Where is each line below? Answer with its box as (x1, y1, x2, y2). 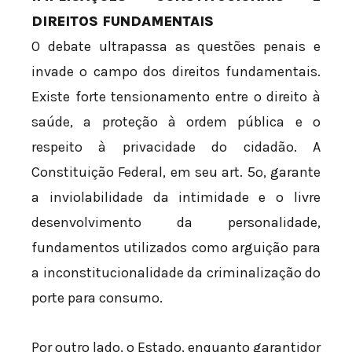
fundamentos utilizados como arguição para (31, 238, 321, 256)
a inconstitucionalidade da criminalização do (31, 263, 321, 281)
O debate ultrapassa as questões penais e (31, 37, 321, 55)
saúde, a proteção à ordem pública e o (31, 112, 321, 130)
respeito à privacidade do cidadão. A (31, 137, 321, 156)
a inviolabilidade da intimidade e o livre (31, 188, 321, 206)
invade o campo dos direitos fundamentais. (31, 62, 321, 80)
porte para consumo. (31, 288, 163, 306)
